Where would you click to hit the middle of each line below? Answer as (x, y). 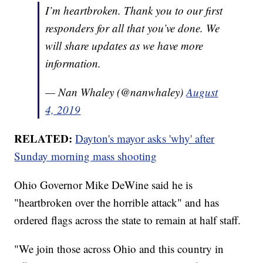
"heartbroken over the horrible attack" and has (117, 203)
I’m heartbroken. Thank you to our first (134, 11)
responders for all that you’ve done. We (133, 28)
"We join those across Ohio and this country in (119, 249)
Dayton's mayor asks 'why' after (145, 139)
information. (73, 63)
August (202, 92)
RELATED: (45, 139)
